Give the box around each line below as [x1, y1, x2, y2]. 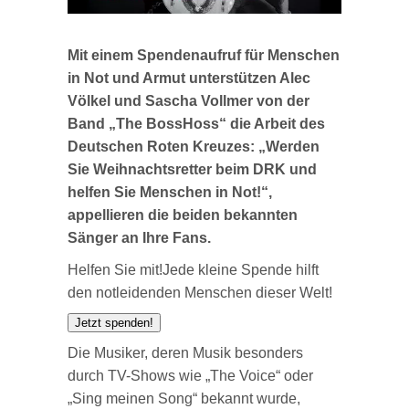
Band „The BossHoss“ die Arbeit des [68, 115, 325, 131]
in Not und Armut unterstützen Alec [68, 69, 310, 86]
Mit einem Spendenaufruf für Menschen [68, 47, 340, 63]
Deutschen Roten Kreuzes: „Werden [68, 138, 320, 154]
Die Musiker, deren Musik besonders [68, 344, 303, 361]
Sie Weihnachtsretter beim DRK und [68, 161, 317, 177]
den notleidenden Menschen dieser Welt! [68, 284, 332, 300]
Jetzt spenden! [75, 315, 153, 330]
